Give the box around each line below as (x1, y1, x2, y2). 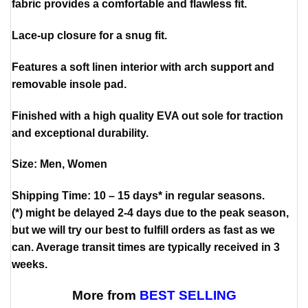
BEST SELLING (139, 288, 236, 302)
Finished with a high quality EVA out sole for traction (12, 109, 283, 122)
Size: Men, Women (12, 158, 107, 170)
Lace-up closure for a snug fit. (12, 30, 167, 42)
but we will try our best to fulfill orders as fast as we (12, 224, 275, 236)
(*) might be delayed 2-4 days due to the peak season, (12, 207, 289, 219)
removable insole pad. (12, 78, 126, 90)
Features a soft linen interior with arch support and (12, 60, 274, 73)
